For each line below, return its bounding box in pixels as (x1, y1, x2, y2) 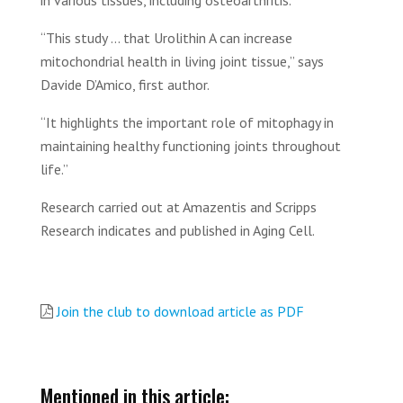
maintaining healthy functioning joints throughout (40, 137, 341, 155)
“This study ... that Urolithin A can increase (40, 29, 292, 47)
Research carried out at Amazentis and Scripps (40, 198, 317, 216)
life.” (40, 160, 68, 178)
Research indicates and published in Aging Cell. (40, 221, 315, 239)
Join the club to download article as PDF (57, 302, 304, 320)
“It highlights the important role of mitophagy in (40, 113, 334, 131)
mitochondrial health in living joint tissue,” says (40, 52, 324, 70)
